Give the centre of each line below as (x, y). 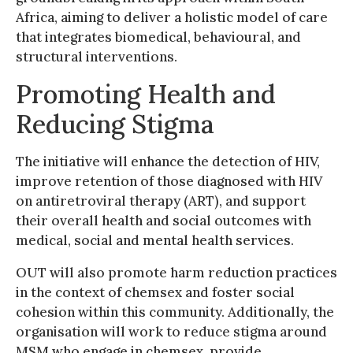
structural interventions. (97, 56)
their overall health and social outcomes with (163, 220)
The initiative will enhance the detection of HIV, (168, 161)
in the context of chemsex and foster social (155, 292)
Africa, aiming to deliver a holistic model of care (172, 17)
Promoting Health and (146, 94)
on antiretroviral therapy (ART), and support (161, 201)
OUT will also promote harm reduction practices (176, 272)
